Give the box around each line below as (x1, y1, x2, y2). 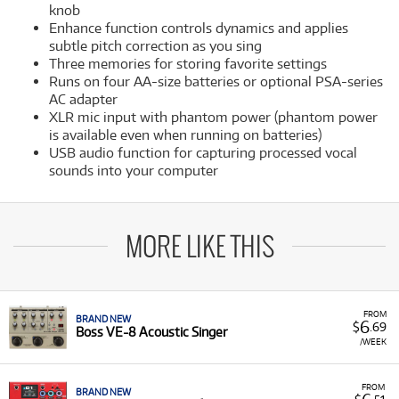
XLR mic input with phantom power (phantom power (49, 109, 378, 126)
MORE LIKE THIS (125, 234, 274, 263)
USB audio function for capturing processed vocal (49, 144, 357, 161)
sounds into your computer (49, 162, 218, 179)
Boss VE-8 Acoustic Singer (76, 324, 227, 339)
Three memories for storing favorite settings (49, 55, 327, 72)
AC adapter (49, 91, 118, 108)
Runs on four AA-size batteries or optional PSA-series (49, 73, 383, 90)
